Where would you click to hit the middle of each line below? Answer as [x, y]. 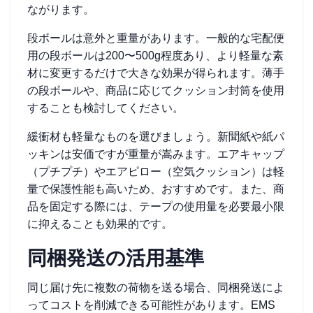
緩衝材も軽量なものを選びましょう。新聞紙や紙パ [156, 137]
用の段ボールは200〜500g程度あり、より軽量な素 [155, 56]
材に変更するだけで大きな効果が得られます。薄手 [156, 73]
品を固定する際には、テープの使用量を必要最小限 [156, 206]
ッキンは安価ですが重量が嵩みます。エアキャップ [156, 154]
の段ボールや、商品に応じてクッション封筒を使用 [156, 90]
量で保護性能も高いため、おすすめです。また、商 [156, 189]
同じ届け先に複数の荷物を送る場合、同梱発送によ [156, 287]
